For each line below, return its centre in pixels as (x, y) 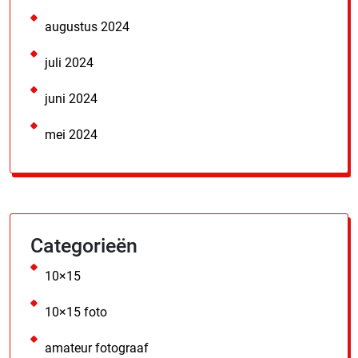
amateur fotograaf (97, 348)
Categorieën (84, 245)
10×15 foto (76, 312)
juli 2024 (69, 62)
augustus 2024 (87, 26)
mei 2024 (71, 134)
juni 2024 (71, 98)
